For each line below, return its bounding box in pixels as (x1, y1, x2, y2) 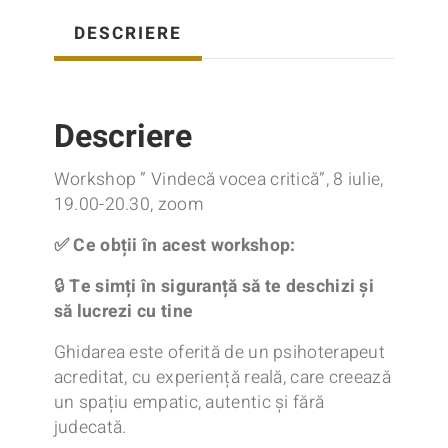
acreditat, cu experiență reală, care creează (53, 365, 391, 391)
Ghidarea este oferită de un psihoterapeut (53, 340, 386, 366)
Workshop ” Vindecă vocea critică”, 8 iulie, (53, 167, 384, 193)
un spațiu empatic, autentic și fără (53, 390, 325, 416)
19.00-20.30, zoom (53, 192, 204, 218)
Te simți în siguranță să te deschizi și (69, 274, 375, 300)
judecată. (53, 415, 127, 441)
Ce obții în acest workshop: (69, 233, 296, 259)
